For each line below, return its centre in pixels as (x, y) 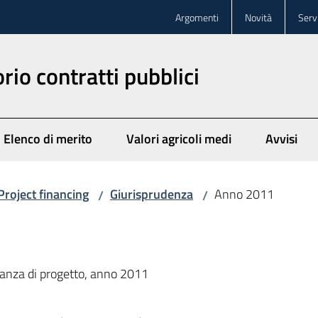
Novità (258, 17)
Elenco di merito (48, 139)
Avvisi (281, 139)
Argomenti (197, 17)
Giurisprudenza (152, 194)
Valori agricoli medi (179, 139)
